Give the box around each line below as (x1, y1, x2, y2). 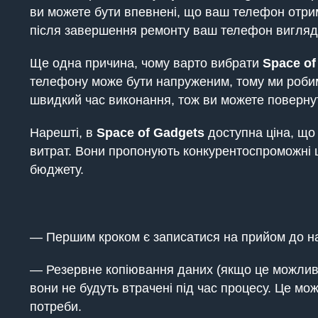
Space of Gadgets (97, 126, 204, 140)
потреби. (30, 300, 82, 314)
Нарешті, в (30, 126, 97, 140)
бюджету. (30, 163, 84, 177)
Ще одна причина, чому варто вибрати (30, 56, 263, 70)
